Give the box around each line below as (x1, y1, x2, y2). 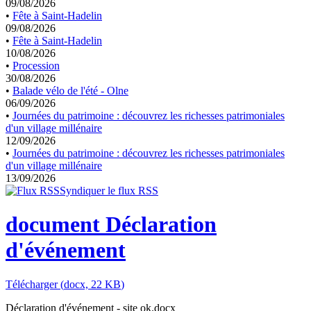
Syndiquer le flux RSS (60, 184, 158, 196)
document (6, 212, 100, 237)
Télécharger (6, 278, 60, 290)
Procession (12, 59, 60, 72)
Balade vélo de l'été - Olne (12, 84, 128, 96)
